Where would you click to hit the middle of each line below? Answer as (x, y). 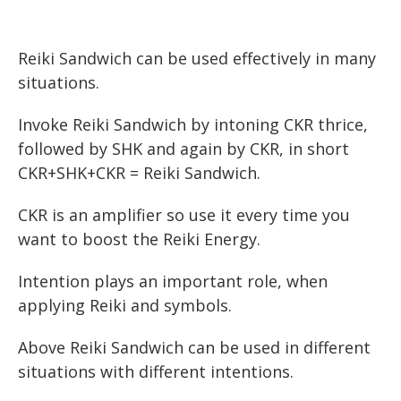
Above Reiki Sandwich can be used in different (194, 347)
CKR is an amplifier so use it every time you (184, 214)
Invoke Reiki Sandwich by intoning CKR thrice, (193, 125)
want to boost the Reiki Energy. (139, 239)
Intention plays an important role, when (173, 281)
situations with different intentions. (156, 371)
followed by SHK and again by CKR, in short (183, 149)
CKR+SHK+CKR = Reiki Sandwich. (139, 173)
